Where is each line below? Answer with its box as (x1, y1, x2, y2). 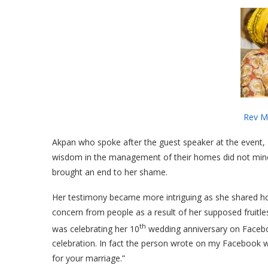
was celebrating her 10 (52, 223, 139, 234)
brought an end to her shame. (52, 166, 167, 178)
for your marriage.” (52, 252, 125, 264)
